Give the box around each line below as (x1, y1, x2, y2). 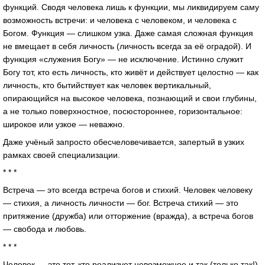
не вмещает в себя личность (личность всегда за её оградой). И (3, 41, 251, 51)
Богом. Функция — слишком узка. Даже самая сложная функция (3, 28, 253, 38)
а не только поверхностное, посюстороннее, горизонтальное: (3, 106, 243, 116)
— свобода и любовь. (3, 224, 86, 234)
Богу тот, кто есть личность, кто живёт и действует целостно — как (3, 67, 258, 77)
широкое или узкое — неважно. (3, 119, 125, 129)
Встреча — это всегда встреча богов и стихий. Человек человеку (3, 185, 253, 195)
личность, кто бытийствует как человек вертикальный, (3, 80, 211, 90)
